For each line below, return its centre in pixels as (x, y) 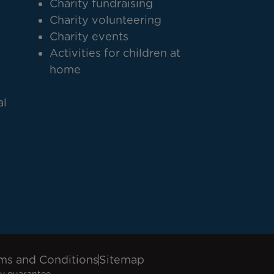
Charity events (89, 36)
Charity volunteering (105, 20)
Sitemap (121, 260)
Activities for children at (115, 53)
